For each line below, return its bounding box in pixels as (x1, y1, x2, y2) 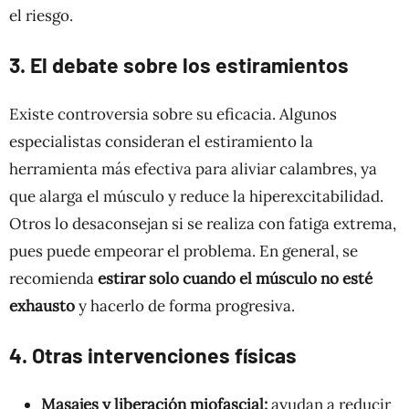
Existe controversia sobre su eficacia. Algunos (9, 103, 337, 124)
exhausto (9, 295, 75, 316)
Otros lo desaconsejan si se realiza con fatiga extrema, (9, 213, 396, 234)
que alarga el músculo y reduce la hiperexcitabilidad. (9, 185, 383, 206)
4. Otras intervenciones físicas (9, 341, 297, 368)
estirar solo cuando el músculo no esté (98, 267, 372, 288)
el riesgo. (9, 5, 73, 26)
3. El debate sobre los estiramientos (9, 51, 349, 78)
